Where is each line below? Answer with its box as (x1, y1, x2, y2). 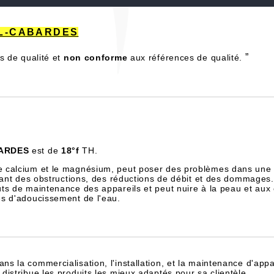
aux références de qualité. (127, 53, 245, 62)
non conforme (63, 53, 128, 62)
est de (29, 146, 61, 155)
